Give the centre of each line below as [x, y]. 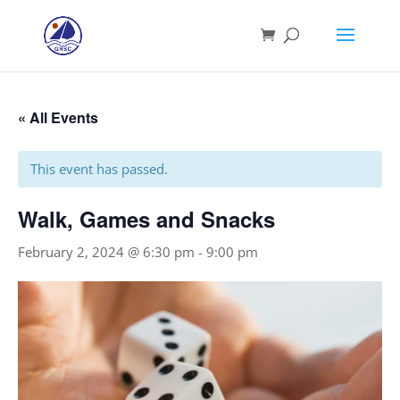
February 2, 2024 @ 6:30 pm [106, 252]
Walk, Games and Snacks [146, 219]
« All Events [58, 117]
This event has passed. [99, 169]
